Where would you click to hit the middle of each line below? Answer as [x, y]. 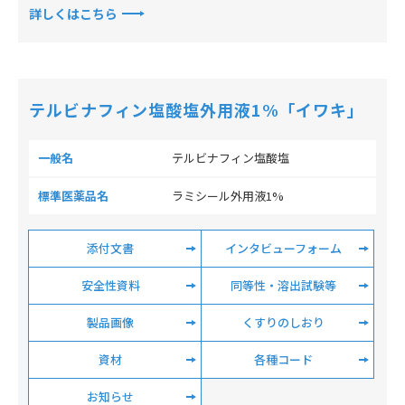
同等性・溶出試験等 [283, 285]
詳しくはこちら [73, 14]
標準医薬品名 [73, 196]
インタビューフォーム [283, 248]
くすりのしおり [283, 322]
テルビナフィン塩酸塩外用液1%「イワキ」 [197, 109]
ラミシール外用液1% [228, 196]
